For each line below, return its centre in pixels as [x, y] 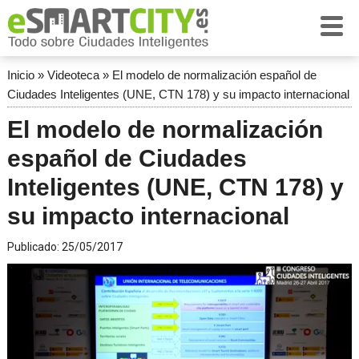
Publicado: [34, 247]
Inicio [20, 75]
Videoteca [73, 75]
